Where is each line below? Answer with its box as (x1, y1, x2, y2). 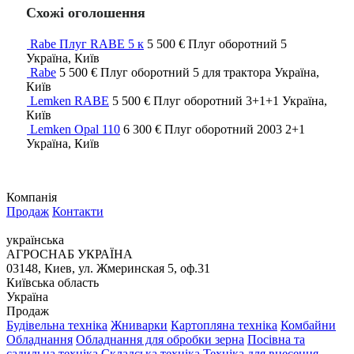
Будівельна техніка (6, 318, 107, 333)
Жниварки (111, 318, 168, 333)
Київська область (6, 276, 99, 290)
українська (6, 233, 64, 247)
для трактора (202, 66, 274, 80)
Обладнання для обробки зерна (76, 333, 244, 347)
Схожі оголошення (26, 5, 145, 21)
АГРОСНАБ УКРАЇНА (6, 247, 133, 262)
